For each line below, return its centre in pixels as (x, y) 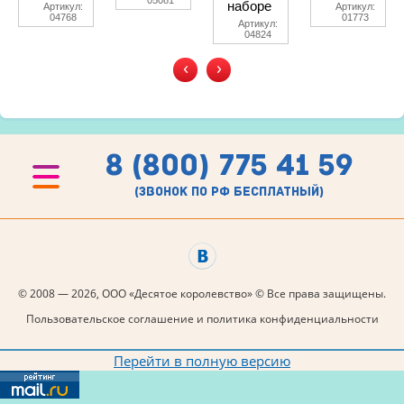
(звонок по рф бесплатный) (229, 191)
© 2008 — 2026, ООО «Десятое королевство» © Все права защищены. (202, 294)
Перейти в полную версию (202, 361)
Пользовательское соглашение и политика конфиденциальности (202, 319)
